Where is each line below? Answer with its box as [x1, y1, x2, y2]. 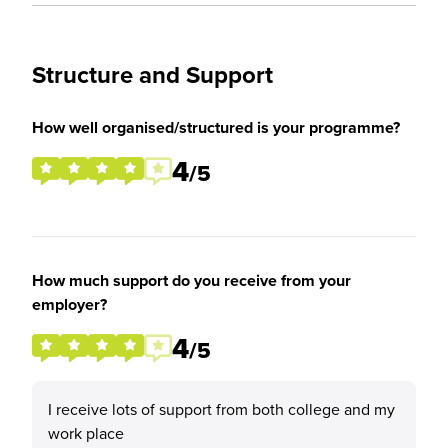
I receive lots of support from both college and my [48, 398, 395, 420]
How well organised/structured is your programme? [32, 116, 400, 139]
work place [48, 422, 124, 444]
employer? [32, 293, 107, 316]
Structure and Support [32, 57, 273, 92]
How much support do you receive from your [32, 269, 351, 292]
